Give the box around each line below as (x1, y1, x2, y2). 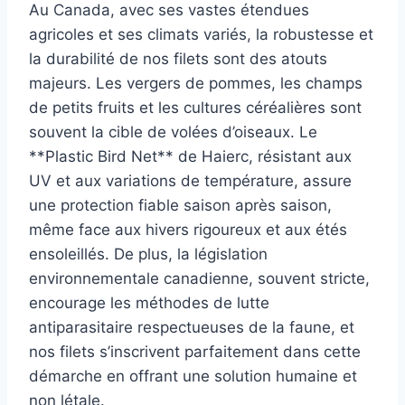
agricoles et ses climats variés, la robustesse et (29, 24, 373, 43)
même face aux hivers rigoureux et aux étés (29, 220, 347, 239)
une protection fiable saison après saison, (29, 195, 332, 214)
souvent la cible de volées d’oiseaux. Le (29, 122, 317, 141)
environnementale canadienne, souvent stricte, (29, 268, 370, 287)
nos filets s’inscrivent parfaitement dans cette (29, 342, 361, 361)
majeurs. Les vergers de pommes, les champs (29, 73, 363, 92)
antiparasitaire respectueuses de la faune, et (29, 317, 354, 336)
